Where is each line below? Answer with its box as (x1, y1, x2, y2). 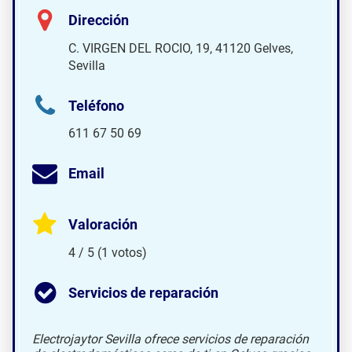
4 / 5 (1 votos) (68, 244, 147, 260)
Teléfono (68, 97, 124, 114)
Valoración (68, 217, 137, 233)
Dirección (68, 12, 129, 28)
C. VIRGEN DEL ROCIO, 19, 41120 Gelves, (68, 40, 293, 56)
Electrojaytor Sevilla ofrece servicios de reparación (32, 331, 309, 346)
